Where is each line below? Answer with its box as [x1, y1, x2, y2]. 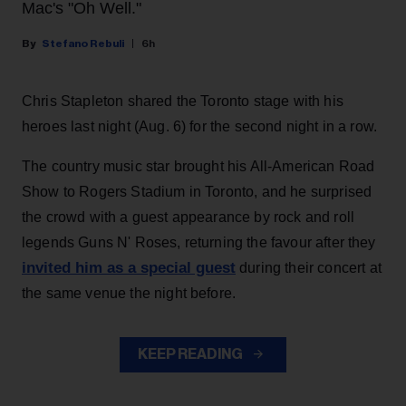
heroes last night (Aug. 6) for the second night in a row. [22, 119, 378, 135]
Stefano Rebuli [42, 38, 124, 50]
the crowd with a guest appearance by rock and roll [22, 209, 355, 226]
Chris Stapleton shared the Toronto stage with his [22, 93, 343, 110]
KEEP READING [138, 347, 245, 362]
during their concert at [236, 260, 382, 276]
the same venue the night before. [22, 285, 237, 302]
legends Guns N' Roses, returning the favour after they [22, 235, 376, 251]
